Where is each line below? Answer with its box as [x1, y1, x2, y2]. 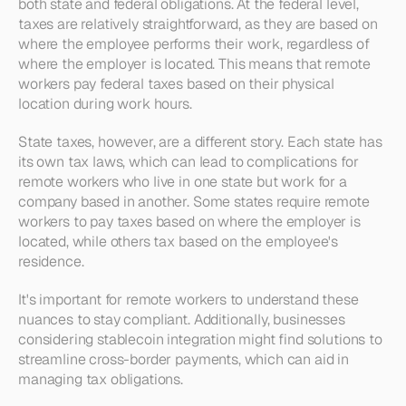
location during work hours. [18, 94, 192, 113]
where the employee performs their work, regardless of [18, 34, 370, 53]
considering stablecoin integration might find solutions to [18, 330, 382, 349]
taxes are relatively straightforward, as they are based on [18, 14, 378, 34]
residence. [18, 252, 84, 271]
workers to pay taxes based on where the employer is [18, 212, 361, 231]
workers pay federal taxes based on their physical [18, 74, 335, 93]
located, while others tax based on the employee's [18, 232, 339, 251]
